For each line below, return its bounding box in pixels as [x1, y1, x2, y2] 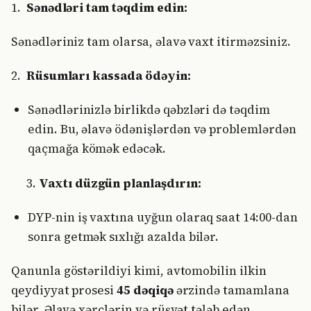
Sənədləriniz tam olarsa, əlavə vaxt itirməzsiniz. [11, 33, 291, 50]
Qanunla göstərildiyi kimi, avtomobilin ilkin [11, 262, 267, 279]
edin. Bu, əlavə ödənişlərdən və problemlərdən [28, 121, 296, 138]
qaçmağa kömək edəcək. [28, 140, 166, 158]
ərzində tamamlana [173, 282, 289, 299]
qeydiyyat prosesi [11, 282, 117, 299]
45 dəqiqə [117, 282, 174, 299]
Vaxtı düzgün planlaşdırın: [39, 174, 201, 192]
